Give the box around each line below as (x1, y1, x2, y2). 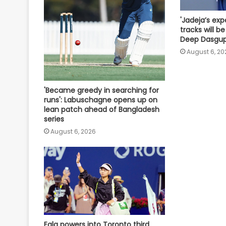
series (44, 114, 64, 125)
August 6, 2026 (50, 127, 96, 136)
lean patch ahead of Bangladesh (44, 104, 159, 115)
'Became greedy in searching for (44, 85, 159, 96)
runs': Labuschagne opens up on (44, 95, 157, 105)
